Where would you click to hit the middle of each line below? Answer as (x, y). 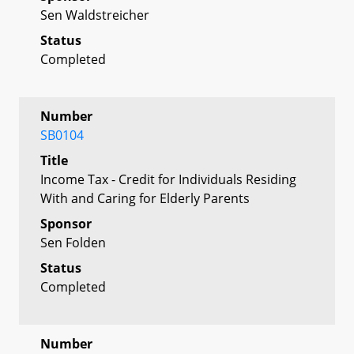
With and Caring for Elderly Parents (145, 198)
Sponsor (66, 223)
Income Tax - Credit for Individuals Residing (168, 179)
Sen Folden (73, 242)
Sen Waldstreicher (95, 15)
